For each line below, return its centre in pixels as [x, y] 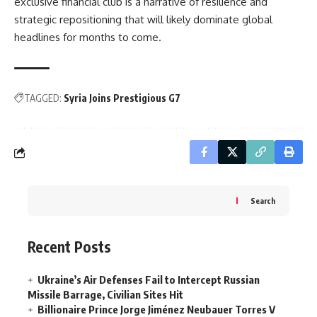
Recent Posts [69, 247]
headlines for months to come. [88, 37]
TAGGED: [43, 98]
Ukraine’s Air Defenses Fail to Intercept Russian [149, 279]
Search [263, 201]
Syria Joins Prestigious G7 [122, 98]
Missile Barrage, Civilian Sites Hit [105, 294]
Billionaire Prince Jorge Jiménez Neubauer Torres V [156, 309]
